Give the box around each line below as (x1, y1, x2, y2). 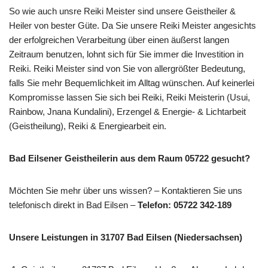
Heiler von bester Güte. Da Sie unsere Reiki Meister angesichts (9, 20, 256, 31)
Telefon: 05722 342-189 (138, 199, 232, 210)
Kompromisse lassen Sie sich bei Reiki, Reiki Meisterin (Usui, (9, 92, 250, 102)
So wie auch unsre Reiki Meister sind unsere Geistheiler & (9, 5, 236, 16)
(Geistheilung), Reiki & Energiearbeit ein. (9, 120, 166, 131)
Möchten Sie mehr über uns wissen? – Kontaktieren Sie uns (9, 185, 242, 196)
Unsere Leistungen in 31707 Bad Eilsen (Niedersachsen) (9, 232, 242, 242)
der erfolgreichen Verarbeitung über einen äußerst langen (9, 34, 229, 45)
